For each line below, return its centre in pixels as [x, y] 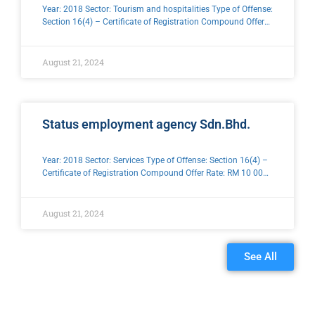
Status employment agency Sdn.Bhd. [146, 124]
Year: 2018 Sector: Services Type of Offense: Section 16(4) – [155, 160]
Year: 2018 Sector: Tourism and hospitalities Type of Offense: [157, 9]
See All [261, 256]
